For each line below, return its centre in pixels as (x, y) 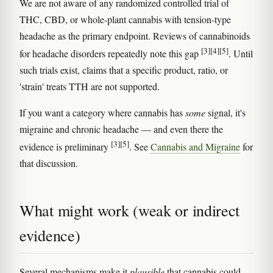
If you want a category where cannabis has (102, 112)
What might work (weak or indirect (130, 211)
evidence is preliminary (65, 147)
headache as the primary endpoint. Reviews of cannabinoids (135, 35)
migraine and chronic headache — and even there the (121, 129)
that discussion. (49, 163)
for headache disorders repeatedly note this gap (110, 53)
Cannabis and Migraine (195, 147)
